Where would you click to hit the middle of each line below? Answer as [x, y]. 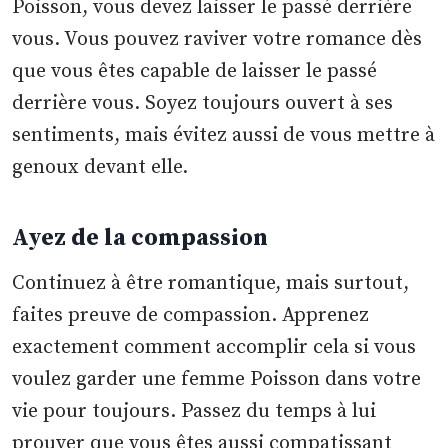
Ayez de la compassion [140, 238]
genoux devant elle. [100, 168]
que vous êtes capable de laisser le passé [195, 72]
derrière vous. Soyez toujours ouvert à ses [203, 104]
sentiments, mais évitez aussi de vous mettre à [224, 136]
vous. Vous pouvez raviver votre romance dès [217, 40]
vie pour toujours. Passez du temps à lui [194, 412]
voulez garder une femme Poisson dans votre [217, 380]
